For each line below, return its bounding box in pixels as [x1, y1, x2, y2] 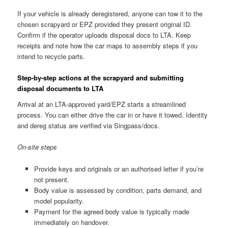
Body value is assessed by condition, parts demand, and [34, 185, 202, 195]
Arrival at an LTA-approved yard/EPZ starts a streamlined [17, 99, 186, 109]
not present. [34, 174, 69, 184]
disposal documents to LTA [17, 83, 104, 93]
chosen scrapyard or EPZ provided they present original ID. [17, 19, 192, 29]
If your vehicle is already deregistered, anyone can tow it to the [17, 8, 203, 18]
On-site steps [17, 142, 58, 152]
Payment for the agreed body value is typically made [34, 206, 189, 216]
